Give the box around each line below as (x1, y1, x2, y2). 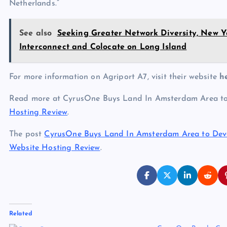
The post (9, 130, 45, 138)
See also (19, 29, 52, 37)
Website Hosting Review (9, 143, 100, 152)
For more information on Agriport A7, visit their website (9, 72, 220, 81)
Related (9, 210, 32, 217)
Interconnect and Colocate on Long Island (19, 43, 187, 51)
